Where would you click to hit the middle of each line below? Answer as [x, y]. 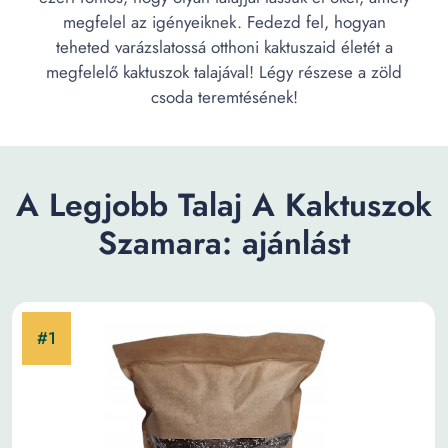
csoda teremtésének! [224, 97]
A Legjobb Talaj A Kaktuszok [224, 205]
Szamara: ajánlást [224, 243]
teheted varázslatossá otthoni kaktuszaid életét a [224, 47]
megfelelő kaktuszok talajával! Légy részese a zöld [224, 72]
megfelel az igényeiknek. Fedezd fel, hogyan [224, 22]
